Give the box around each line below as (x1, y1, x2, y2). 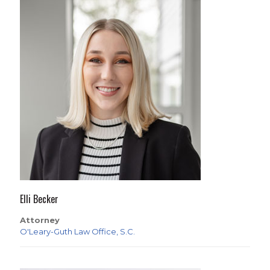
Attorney (20, 215, 60, 225)
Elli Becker (20, 192, 58, 206)
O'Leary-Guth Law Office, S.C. (20, 227, 135, 236)
